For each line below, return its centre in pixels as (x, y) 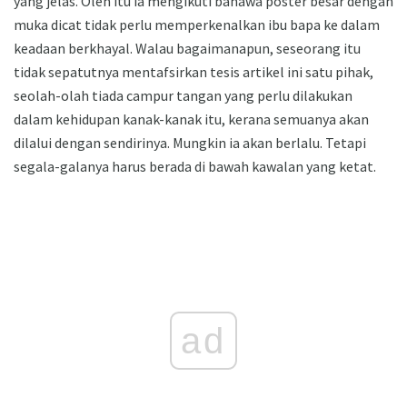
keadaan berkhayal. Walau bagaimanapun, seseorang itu (187, 49)
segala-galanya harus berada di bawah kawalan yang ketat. (195, 167)
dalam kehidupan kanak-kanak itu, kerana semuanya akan (191, 119)
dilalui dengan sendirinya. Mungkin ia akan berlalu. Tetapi (190, 143)
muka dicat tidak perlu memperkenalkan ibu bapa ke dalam (197, 25)
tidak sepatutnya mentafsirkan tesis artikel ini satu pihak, (194, 72)
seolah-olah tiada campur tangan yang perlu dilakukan (183, 96)
